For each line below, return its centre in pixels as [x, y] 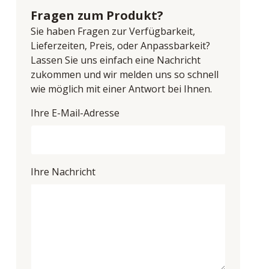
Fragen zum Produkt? [97, 15]
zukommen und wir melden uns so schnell [124, 74]
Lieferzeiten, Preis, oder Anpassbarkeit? [120, 46]
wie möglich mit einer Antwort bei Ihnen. [121, 89]
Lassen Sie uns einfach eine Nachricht [115, 60]
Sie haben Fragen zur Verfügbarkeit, [113, 31]
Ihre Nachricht [63, 172]
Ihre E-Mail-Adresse [75, 113]
